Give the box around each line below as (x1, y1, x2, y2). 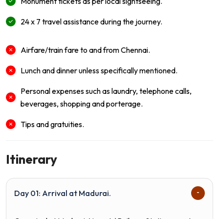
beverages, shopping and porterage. (21, 98, 143, 109)
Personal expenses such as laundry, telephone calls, (21, 86, 192, 96)
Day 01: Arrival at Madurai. (14, 188, 111, 198)
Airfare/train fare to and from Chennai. (21, 44, 150, 55)
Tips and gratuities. (21, 119, 84, 129)
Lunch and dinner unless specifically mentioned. (21, 65, 177, 75)
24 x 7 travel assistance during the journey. (21, 16, 162, 26)
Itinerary (6, 151, 57, 167)
